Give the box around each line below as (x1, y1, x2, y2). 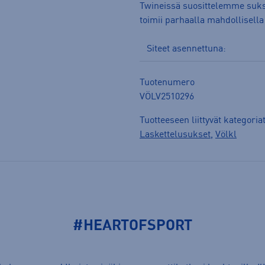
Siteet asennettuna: (147, 44, 226, 54)
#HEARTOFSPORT (73, 219, 192, 234)
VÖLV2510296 (140, 92, 194, 102)
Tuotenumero (140, 78, 195, 88)
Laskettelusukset (140, 130, 211, 140)
